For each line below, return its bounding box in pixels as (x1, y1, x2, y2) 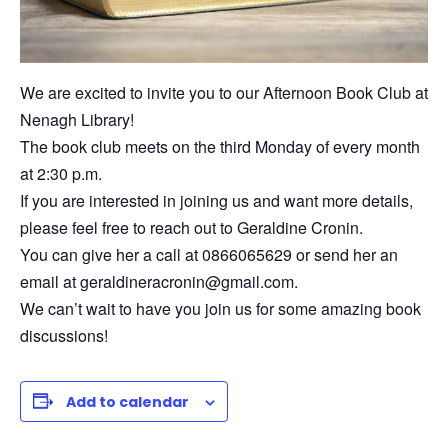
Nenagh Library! (20, 107, 134, 131)
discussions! (20, 323, 108, 347)
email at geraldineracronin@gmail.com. (20, 269, 298, 293)
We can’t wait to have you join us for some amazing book (20, 296, 421, 320)
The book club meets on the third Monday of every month (20, 134, 420, 158)
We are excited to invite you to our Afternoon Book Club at (20, 80, 428, 104)
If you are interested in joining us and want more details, (20, 188, 413, 212)
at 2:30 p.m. (20, 161, 102, 185)
